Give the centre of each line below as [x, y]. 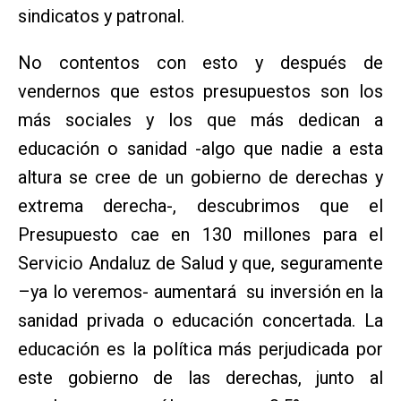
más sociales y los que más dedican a [200, 119]
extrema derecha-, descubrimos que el [200, 205]
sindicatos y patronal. [101, 16]
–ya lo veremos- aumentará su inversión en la [200, 291]
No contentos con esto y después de [200, 62]
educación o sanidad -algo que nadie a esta [200, 148]
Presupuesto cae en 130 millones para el [200, 234]
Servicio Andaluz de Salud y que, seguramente [200, 263]
